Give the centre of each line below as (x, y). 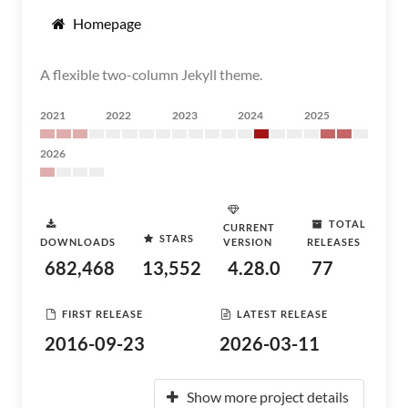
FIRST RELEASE (102, 313)
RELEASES (333, 242)
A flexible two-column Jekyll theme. (151, 74)
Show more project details (268, 397)
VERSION (248, 242)
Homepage (107, 23)
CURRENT (249, 227)
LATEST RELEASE (282, 313)
